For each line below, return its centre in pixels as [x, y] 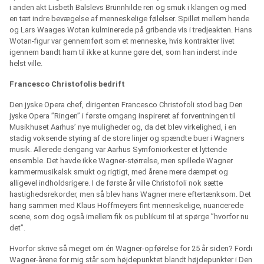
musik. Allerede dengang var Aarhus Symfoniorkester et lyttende [118, 150]
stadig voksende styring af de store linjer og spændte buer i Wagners [127, 138]
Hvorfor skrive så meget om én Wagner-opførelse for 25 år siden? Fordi [131, 249]
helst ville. [26, 64]
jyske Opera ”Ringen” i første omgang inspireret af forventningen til [123, 116]
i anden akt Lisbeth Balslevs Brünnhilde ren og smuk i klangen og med [128, 8]
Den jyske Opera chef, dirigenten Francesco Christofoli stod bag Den [126, 105]
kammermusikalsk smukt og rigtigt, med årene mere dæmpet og [119, 172]
